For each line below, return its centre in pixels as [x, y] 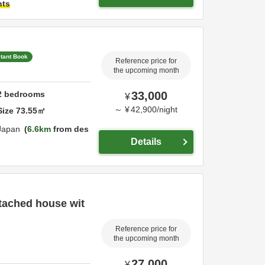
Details [146, 142]
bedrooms [24, 94]
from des [70, 129]
